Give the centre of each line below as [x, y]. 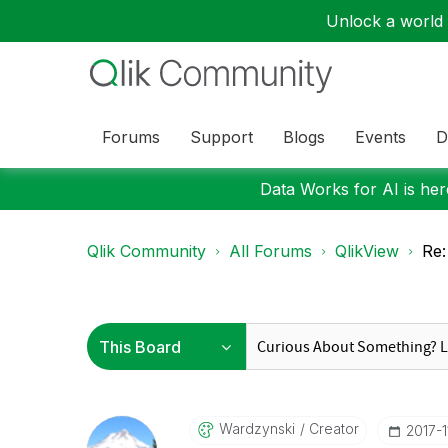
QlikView [367, 251]
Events [380, 136]
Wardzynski [256, 428]
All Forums [270, 251]
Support [221, 136]
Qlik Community [146, 251]
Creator [331, 428]
